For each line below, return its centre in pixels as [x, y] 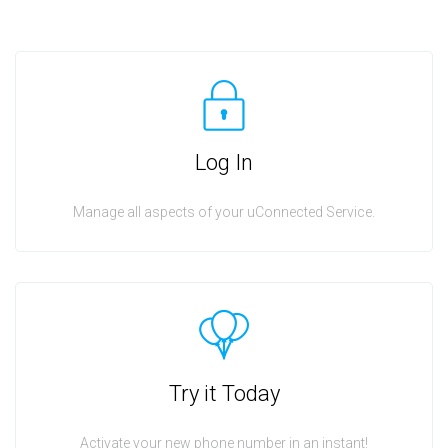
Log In [224, 162]
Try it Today [224, 393]
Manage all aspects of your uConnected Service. [224, 212]
